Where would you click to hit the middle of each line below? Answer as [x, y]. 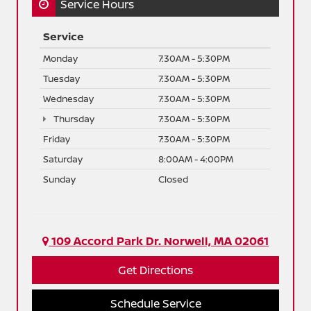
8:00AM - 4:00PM [196, 159]
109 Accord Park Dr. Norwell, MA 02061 [159, 241]
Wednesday [69, 99]
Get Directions [155, 270]
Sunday [60, 179]
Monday [61, 59]
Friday [57, 139]
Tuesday [62, 79]
